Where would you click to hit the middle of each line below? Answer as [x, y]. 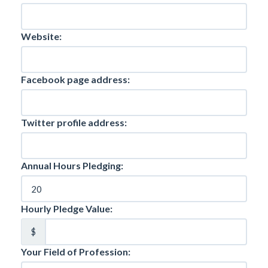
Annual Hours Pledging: [72, 165]
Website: [41, 36]
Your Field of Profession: [76, 252]
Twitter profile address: [74, 122]
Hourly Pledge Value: [67, 208]
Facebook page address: [75, 79]
